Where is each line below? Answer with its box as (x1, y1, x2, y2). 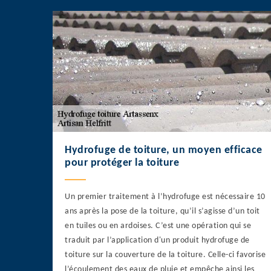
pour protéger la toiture (65, 157, 179, 169)
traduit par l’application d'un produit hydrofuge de (65, 236, 250, 246)
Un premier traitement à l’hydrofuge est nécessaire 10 (65, 192, 266, 202)
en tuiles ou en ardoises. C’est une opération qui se (65, 221, 251, 231)
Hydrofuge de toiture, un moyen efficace (65, 145, 263, 157)
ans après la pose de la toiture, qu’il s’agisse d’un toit (65, 207, 260, 217)
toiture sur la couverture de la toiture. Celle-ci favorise (65, 250, 266, 260)
